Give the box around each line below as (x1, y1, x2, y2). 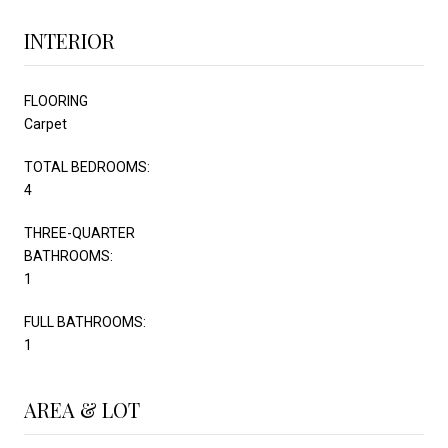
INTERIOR (24, 26, 115, 54)
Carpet (24, 115, 67, 132)
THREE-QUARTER (24, 224, 135, 241)
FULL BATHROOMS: (24, 313, 146, 330)
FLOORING (24, 92, 88, 109)
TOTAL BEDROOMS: (24, 158, 150, 175)
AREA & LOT (24, 395, 140, 423)
